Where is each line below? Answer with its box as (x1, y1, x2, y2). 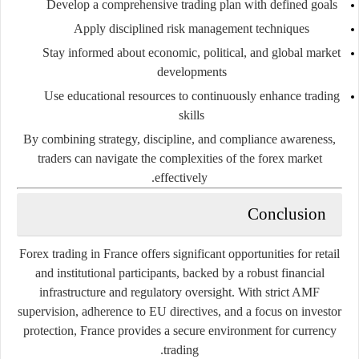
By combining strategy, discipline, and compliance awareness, (23, 131, 336, 146)
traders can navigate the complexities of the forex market (37, 151, 322, 165)
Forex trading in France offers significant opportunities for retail (19, 246, 340, 260)
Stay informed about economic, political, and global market (42, 45, 341, 59)
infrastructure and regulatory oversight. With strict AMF (39, 284, 320, 299)
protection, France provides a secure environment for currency (22, 323, 337, 337)
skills (179, 107, 204, 122)
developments (156, 64, 227, 79)
